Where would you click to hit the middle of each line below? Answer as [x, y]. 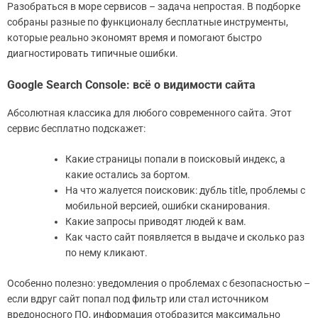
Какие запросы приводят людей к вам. [156, 221]
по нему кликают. [106, 252]
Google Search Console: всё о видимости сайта [131, 84]
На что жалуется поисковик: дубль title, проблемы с [185, 190]
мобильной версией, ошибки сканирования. [168, 205]
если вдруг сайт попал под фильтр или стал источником [138, 298]
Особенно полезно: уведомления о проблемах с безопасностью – [159, 283]
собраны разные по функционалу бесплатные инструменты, [148, 22]
